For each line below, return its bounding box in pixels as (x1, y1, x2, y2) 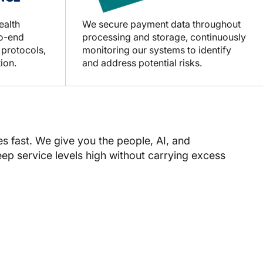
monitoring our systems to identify (82, 43, 231, 56)
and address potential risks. (82, 56, 202, 69)
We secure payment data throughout (82, 18, 241, 30)
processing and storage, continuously (82, 31, 246, 43)
